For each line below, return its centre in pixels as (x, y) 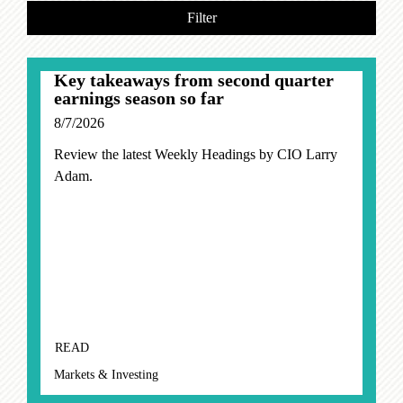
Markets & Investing (106, 375)
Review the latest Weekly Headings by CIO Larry (196, 155)
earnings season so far (139, 99)
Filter (201, 18)
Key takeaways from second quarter (194, 81)
